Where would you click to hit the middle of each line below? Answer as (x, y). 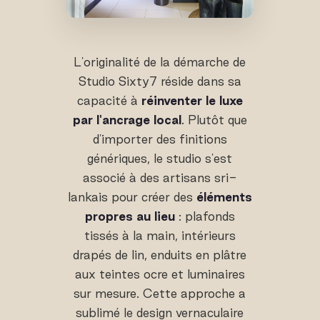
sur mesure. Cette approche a (160, 294)
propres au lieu (130, 216)
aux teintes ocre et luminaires (160, 274)
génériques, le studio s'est (160, 159)
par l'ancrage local (127, 120)
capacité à (109, 101)
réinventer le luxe (192, 101)
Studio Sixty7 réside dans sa (160, 81)
